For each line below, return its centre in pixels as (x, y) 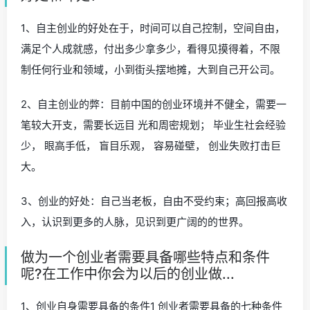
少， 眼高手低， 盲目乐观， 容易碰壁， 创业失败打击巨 (151, 146)
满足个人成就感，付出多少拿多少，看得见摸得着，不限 (151, 49)
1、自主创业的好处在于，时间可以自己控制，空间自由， (153, 28)
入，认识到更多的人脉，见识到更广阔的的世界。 (135, 222)
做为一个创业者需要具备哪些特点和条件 (145, 258)
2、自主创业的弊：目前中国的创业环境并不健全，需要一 (154, 104)
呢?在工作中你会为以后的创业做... (128, 274)
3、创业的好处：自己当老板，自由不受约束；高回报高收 (154, 201)
